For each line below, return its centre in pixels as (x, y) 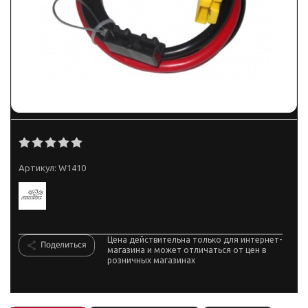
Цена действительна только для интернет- (195, 240)
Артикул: (37, 168)
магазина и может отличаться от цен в (187, 250)
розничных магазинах (151, 260)
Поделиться (64, 245)
